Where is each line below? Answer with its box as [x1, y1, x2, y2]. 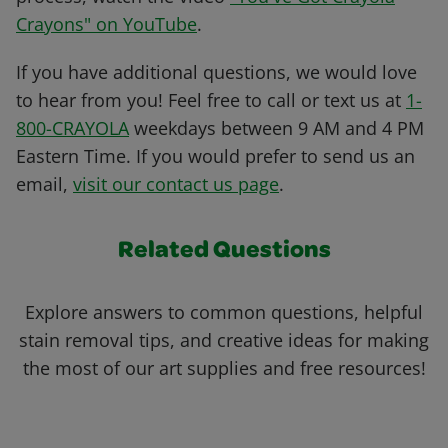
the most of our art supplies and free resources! [22, 356, 426, 381]
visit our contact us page [73, 172, 279, 197]
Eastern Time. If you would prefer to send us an [16, 144, 415, 169]
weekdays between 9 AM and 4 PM [129, 116, 424, 141]
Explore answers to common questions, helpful [25, 300, 423, 325]
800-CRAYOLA [16, 116, 129, 141]
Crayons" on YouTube [16, 12, 197, 37]
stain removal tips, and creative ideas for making [19, 328, 429, 353]
